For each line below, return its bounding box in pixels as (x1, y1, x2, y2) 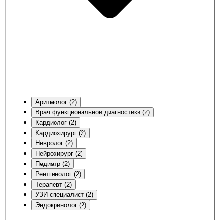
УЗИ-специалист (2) (35, 191, 93, 198)
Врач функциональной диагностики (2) (35, 108, 150, 116)
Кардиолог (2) (35, 118, 76, 126)
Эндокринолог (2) (35, 201, 86, 209)
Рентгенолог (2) (35, 170, 81, 178)
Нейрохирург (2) (35, 149, 82, 157)
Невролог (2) (35, 139, 73, 147)
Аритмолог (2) (35, 98, 77, 106)
